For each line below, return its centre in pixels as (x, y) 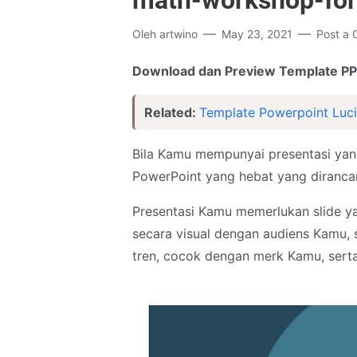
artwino (178, 34)
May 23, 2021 (257, 34)
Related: (172, 112)
